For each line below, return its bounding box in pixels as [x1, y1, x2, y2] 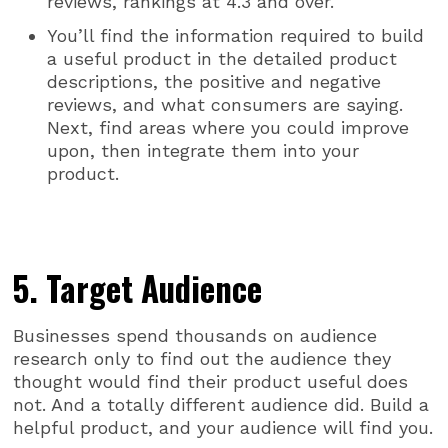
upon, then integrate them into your [47, 139, 360, 161]
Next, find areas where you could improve [47, 116, 410, 138]
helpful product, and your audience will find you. [13, 416, 434, 438]
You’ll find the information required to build [47, 24, 425, 46]
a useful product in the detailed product [47, 47, 398, 69]
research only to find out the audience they [13, 347, 392, 369]
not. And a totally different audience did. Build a [13, 393, 430, 415]
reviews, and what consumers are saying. [47, 93, 404, 115]
